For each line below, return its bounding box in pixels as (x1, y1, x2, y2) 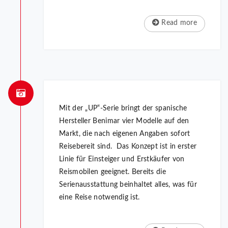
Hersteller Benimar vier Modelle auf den (59, 118, 189, 125)
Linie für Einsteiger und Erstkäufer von (59, 156, 185, 163)
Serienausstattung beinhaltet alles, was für (59, 181, 197, 189)
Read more (159, 19, 197, 27)
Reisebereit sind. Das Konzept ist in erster (59, 143, 197, 151)
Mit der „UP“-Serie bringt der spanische (59, 105, 187, 112)
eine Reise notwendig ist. (59, 194, 140, 202)
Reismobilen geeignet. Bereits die (59, 168, 166, 176)
